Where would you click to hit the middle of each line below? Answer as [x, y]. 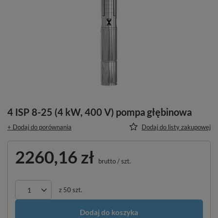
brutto [106, 161]
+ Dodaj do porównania [39, 127]
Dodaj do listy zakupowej [176, 127]
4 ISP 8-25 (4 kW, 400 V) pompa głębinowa [100, 112]
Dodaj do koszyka [109, 212]
